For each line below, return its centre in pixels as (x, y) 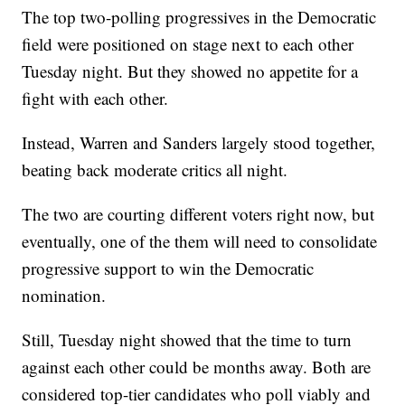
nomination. (64, 296)
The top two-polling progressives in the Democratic (199, 17)
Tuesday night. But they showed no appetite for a (190, 71)
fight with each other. (95, 99)
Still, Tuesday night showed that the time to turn (187, 340)
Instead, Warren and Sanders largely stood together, (199, 143)
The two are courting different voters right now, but (198, 214)
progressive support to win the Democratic (168, 268)
